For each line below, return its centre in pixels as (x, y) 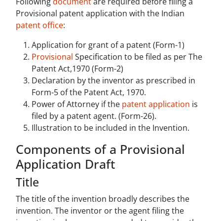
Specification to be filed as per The (138, 57)
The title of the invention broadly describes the (103, 199)
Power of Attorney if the (77, 104)
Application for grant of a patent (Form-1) (108, 45)
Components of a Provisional (100, 149)
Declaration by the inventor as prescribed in (113, 81)
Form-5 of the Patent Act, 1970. (89, 92)
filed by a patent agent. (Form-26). (94, 116)
